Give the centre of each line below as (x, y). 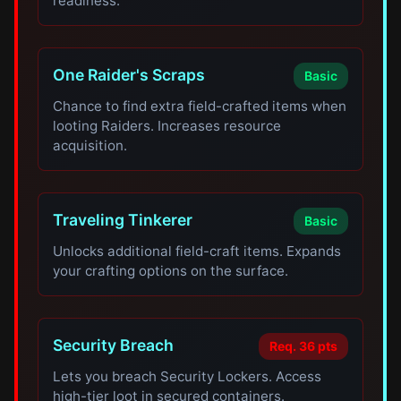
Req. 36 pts (303, 346)
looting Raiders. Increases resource (167, 126)
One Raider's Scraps (129, 75)
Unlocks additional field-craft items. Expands (197, 251)
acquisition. (90, 145)
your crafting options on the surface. (171, 271)
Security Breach (114, 345)
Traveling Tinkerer (123, 220)
